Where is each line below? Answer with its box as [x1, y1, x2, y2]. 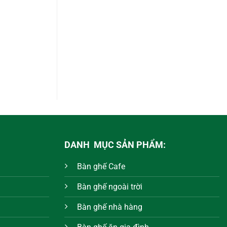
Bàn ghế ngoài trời [77, 181, 142, 192]
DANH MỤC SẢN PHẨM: [64, 139, 166, 150]
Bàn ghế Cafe [77, 161, 125, 171]
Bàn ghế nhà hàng [77, 202, 142, 212]
